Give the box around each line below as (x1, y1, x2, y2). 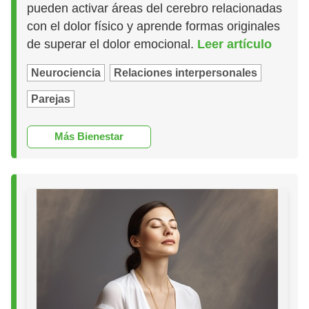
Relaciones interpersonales (114, 66, 258, 79)
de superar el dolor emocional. (27, 37, 198, 51)
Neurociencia (31, 66, 101, 79)
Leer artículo (197, 37, 272, 51)
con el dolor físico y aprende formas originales (27, 19, 281, 33)
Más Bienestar (54, 130, 124, 143)
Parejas (31, 92, 71, 105)
